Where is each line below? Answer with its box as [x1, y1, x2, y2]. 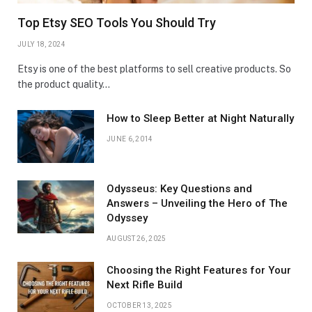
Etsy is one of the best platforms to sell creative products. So [17, 63, 291, 75]
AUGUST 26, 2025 [107, 235, 166, 243]
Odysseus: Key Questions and [107, 182, 252, 196]
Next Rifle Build [107, 279, 182, 292]
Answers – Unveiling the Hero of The [107, 197, 288, 210]
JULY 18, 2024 [17, 40, 65, 49]
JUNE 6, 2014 [107, 135, 153, 143]
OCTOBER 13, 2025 [107, 302, 172, 310]
